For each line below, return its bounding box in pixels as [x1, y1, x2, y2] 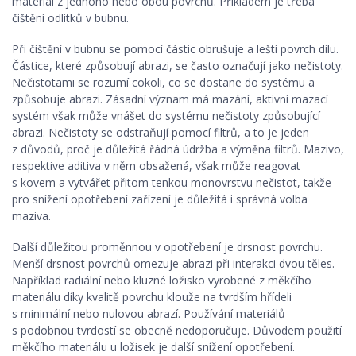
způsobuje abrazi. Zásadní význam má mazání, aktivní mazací [12, 91, 328, 106]
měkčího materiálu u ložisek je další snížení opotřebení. [12, 339, 295, 354]
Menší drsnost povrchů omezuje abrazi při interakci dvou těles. [12, 256, 335, 271]
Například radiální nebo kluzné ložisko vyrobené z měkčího [12, 273, 311, 288]
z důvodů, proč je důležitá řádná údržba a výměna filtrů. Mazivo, [12, 141, 344, 157]
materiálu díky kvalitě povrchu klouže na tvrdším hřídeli [12, 289, 292, 304]
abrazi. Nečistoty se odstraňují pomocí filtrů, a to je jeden [12, 125, 309, 140]
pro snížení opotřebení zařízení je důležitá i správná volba [12, 192, 308, 207]
